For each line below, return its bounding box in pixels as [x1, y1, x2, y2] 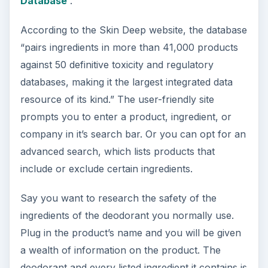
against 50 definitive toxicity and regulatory [20, 59, 214, 71]
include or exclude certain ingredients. [20, 163, 193, 175]
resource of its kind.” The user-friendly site [20, 93, 214, 106]
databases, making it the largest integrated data [20, 76, 233, 89]
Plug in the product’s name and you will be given [20, 227, 241, 239]
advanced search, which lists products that [20, 145, 215, 158]
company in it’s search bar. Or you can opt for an [20, 128, 246, 141]
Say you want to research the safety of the [20, 192, 217, 205]
